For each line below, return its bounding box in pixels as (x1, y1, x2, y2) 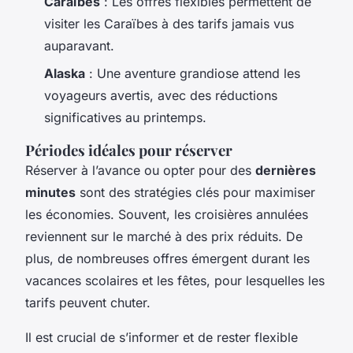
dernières (255, 162, 316, 178)
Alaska (44, 65, 85, 81)
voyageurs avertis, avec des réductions (44, 87, 277, 103)
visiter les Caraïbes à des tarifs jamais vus (44, 16, 294, 32)
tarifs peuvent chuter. (25, 294, 150, 310)
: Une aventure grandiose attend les (85, 65, 300, 81)
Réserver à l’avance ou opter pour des (25, 162, 255, 178)
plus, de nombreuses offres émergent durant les (25, 250, 310, 266)
